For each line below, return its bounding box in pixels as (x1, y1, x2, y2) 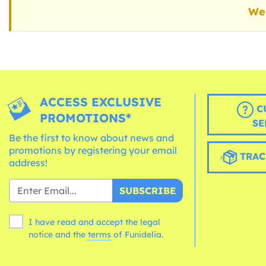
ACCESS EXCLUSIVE (40, 94, 162, 110)
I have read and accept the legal (28, 217, 160, 228)
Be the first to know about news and (9, 132, 174, 144)
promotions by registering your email (9, 144, 177, 157)
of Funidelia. (113, 229, 163, 240)
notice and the (28, 229, 88, 240)
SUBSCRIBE (119, 185, 176, 197)
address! (9, 157, 47, 169)
